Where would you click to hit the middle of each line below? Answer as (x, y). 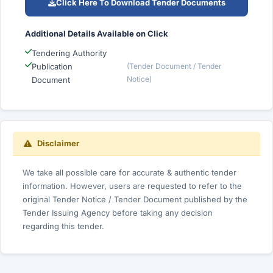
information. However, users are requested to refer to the (132, 186)
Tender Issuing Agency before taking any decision (118, 213)
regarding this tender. (63, 226)
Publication (52, 66)
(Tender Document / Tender (174, 66)
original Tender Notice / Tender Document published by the (135, 199)
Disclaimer (57, 143)
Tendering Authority (69, 53)
